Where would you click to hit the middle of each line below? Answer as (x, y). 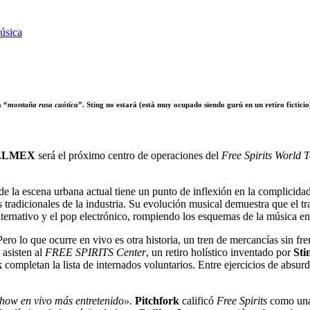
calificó (198, 300)
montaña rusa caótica (43, 104)
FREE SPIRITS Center (95, 252)
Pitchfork (157, 300)
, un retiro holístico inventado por (220, 252)
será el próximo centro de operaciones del (128, 155)
